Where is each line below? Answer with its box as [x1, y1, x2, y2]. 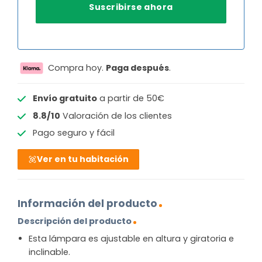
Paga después [106, 61, 169, 74]
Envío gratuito [32, 92, 97, 105]
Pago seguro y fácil [32, 127, 115, 139]
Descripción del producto [18, 215, 132, 227]
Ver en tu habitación [37, 153, 129, 166]
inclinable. [28, 246, 70, 258]
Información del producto [18, 196, 157, 211]
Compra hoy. [46, 61, 106, 74]
